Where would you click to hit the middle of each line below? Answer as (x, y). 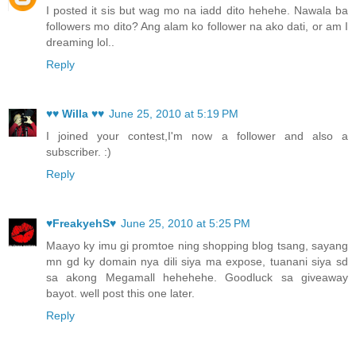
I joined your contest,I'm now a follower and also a (197, 136)
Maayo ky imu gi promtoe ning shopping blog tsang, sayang (197, 246)
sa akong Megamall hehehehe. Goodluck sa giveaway (197, 278)
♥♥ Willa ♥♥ (75, 114)
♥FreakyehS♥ (81, 224)
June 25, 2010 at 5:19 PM (174, 114)
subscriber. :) (79, 152)
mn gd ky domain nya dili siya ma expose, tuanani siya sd (197, 262)
